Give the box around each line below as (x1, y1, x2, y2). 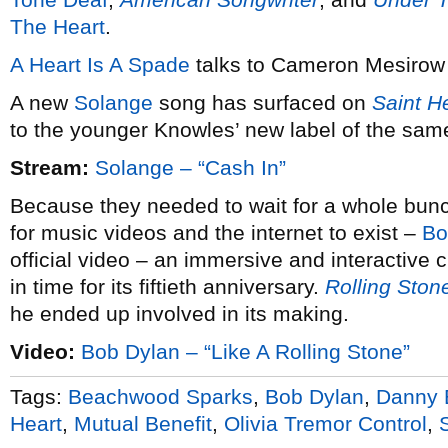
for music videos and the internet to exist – (10, 221, 422, 244)
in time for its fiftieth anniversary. (10, 275, 325, 298)
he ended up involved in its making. (10, 302, 349, 325)
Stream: (10, 156, 89, 179)
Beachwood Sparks (68, 384, 253, 408)
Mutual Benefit (74, 411, 212, 435)
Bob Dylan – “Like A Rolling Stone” (81, 340, 410, 363)
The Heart (10, 15, 105, 38)
